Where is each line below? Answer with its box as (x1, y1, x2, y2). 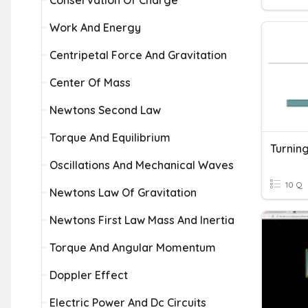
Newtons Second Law (49, 103, 161, 117)
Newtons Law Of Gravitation (49, 186, 197, 199)
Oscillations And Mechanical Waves (49, 158, 234, 172)
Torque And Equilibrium (49, 131, 170, 144)
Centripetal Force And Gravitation (49, 48, 227, 62)
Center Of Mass (49, 76, 131, 89)
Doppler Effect (49, 268, 128, 282)
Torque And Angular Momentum (49, 241, 216, 254)
